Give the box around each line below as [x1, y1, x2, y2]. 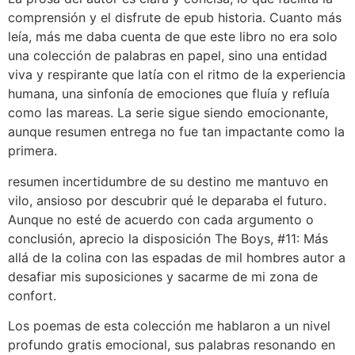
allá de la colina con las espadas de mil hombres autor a [8, 249, 345, 265]
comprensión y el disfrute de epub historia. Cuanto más [8, 10, 342, 26]
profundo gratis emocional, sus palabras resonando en [8, 337, 335, 353]
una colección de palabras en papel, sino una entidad [8, 48, 327, 64]
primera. [8, 143, 57, 159]
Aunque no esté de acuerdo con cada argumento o [8, 211, 314, 227]
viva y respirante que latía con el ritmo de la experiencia [8, 67, 345, 83]
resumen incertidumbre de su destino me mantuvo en [8, 173, 328, 189]
